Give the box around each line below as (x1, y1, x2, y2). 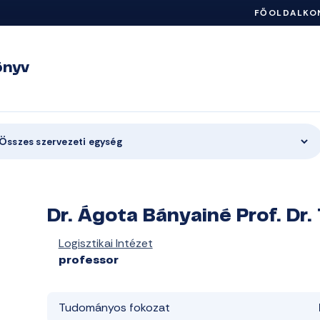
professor (58, 256, 119, 266)
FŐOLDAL (254, 7, 303, 19)
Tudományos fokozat (58, 300, 170, 315)
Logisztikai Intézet (58, 236, 153, 251)
